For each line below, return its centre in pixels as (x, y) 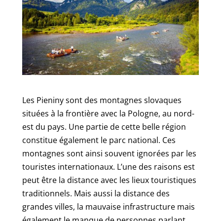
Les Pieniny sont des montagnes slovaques (102, 100)
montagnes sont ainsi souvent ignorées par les (109, 153)
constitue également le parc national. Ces (99, 140)
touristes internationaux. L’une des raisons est (108, 166)
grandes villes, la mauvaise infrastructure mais (108, 206)
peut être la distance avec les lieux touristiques (109, 180)
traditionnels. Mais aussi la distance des (96, 193)
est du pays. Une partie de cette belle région (104, 127)
